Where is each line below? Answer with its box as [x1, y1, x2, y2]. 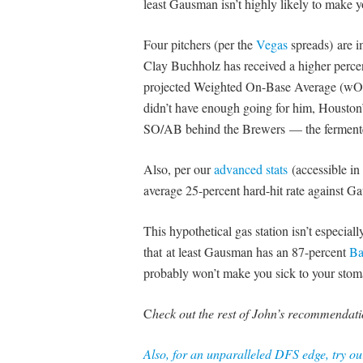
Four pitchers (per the [143, 35, 256, 53]
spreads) [287, 35, 337, 53]
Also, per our [143, 160, 214, 177]
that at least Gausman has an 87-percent [143, 242, 349, 260]
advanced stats [213, 160, 288, 177]
